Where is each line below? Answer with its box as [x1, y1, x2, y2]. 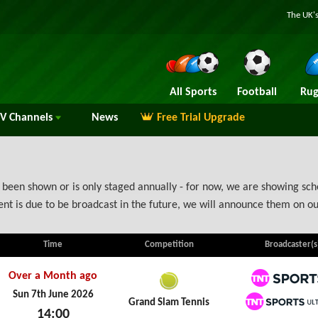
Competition [144, 240, 194, 249]
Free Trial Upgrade [157, 112, 245, 124]
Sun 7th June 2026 [12, 290, 94, 300]
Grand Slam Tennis [128, 297, 209, 308]
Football [236, 87, 277, 98]
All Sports [169, 87, 216, 98]
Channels [6, 112, 55, 124]
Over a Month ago [9, 270, 97, 282]
